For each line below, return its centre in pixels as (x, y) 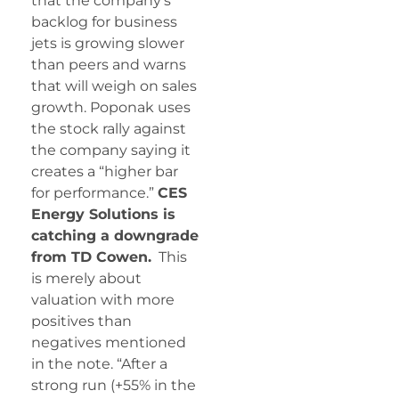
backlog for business (104, 21)
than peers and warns (109, 64)
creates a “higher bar (105, 171)
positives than (81, 321)
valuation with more (103, 299)
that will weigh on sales (114, 85)
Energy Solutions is (103, 214)
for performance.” (94, 192)
